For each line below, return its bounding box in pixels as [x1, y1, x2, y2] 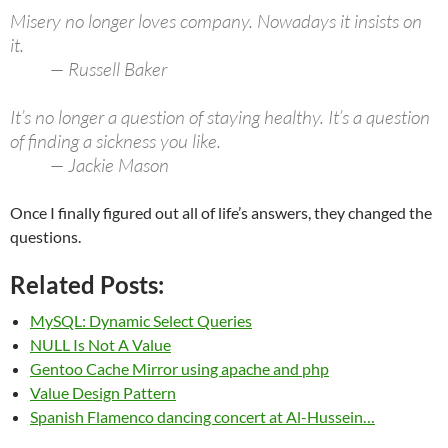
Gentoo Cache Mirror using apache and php [30, 359, 329, 378]
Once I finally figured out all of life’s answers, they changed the [10, 203, 432, 222]
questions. [10, 227, 81, 246]
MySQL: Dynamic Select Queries [30, 311, 252, 330]
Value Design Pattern [30, 383, 176, 402]
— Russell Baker [10, 57, 167, 81]
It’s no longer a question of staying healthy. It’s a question [10, 105, 430, 129]
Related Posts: [10, 270, 164, 299]
